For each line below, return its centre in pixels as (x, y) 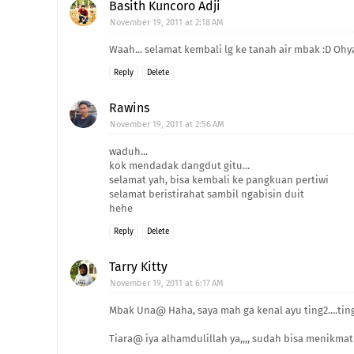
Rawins (129, 108)
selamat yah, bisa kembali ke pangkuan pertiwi (219, 180)
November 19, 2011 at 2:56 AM (167, 124)
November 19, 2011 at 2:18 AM (167, 23)
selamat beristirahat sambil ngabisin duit (207, 194)
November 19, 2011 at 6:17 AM (167, 283)
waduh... (128, 151)
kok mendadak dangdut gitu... (179, 166)
